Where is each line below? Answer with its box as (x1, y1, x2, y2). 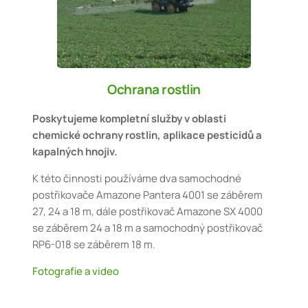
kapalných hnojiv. (32, 144, 118, 159)
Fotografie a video (32, 264, 120, 279)
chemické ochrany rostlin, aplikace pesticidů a (32, 128, 263, 143)
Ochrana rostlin (107, 80, 201, 99)
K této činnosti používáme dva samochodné (32, 171, 242, 186)
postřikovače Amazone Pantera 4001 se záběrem (32, 188, 263, 203)
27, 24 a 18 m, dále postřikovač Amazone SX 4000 (32, 204, 263, 219)
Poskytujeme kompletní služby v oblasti (32, 111, 227, 126)
